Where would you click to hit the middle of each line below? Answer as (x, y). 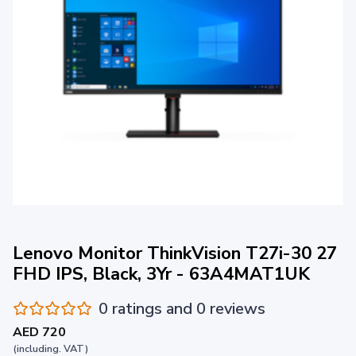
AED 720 (39, 332)
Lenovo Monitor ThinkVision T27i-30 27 (175, 253)
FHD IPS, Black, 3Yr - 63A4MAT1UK (161, 274)
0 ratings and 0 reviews (182, 308)
